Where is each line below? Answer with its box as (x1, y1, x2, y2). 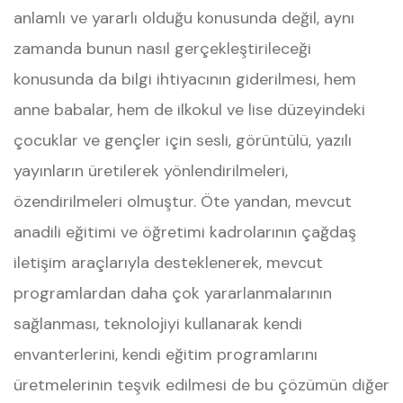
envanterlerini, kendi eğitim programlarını (13, 344, 318, 365)
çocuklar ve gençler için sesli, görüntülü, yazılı (13, 130, 352, 151)
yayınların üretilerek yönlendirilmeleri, (13, 160, 288, 182)
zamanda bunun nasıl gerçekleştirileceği (13, 38, 311, 59)
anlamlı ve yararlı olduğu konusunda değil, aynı (13, 7, 354, 29)
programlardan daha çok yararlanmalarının (13, 282, 332, 304)
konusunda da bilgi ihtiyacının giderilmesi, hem (13, 68, 356, 90)
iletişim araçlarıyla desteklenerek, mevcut (13, 252, 323, 273)
